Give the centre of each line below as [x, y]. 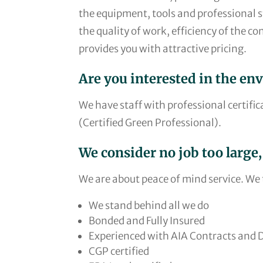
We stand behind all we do [149, 205]
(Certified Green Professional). [150, 122]
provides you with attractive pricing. [163, 48]
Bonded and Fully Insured [147, 220]
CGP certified [119, 251]
